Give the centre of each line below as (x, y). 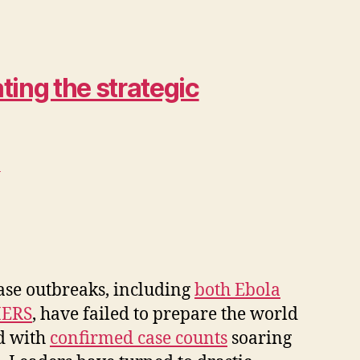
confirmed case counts (139, 339)
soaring (260, 339)
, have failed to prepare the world (165, 315)
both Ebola (237, 290)
